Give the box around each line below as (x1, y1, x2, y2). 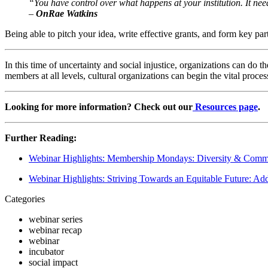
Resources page (193, 101, 258, 112)
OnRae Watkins (33, 8, 98, 19)
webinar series (29, 214, 83, 224)
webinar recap (29, 224, 82, 235)
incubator (29, 246, 64, 257)
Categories (5, 193, 45, 204)
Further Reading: (5, 132, 77, 143)
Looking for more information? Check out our (5, 101, 193, 112)
